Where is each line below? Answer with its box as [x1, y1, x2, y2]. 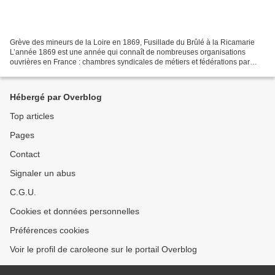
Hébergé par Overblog [10, 92, 102, 102]
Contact [10, 149, 40, 159]
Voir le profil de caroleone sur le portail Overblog [10, 244, 197, 254]
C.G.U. [10, 187, 36, 197]
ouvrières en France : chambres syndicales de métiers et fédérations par [10, 57, 250, 66]
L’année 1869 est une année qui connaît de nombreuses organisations [10, 47, 246, 56]
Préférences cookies [10, 225, 89, 235]
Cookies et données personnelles [10, 206, 139, 216]
